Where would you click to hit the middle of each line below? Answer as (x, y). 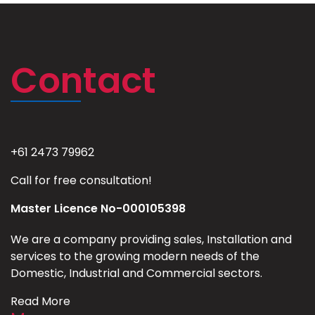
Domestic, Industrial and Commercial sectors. (136, 273)
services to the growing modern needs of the (135, 256)
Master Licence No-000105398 (98, 208)
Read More (40, 301)
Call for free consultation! (81, 180)
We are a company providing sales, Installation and (151, 239)
